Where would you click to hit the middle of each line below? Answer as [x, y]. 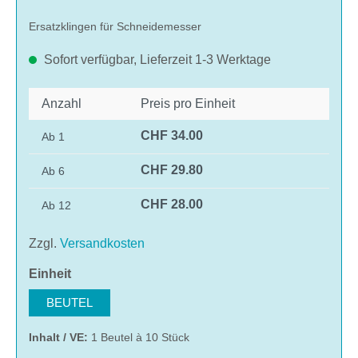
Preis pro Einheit [188, 103]
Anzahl [62, 103]
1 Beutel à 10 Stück [140, 337]
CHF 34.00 [172, 135]
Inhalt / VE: [60, 337]
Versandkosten [102, 243]
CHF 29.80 [172, 169]
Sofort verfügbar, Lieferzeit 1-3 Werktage [156, 59]
